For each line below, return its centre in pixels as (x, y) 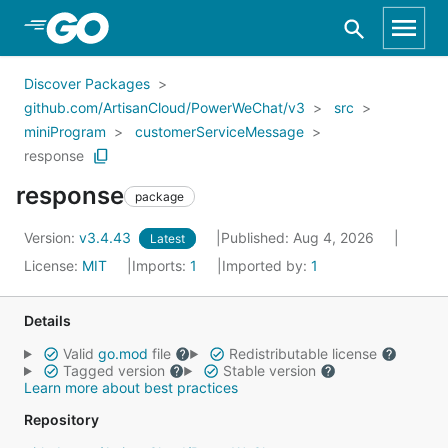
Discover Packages (87, 83)
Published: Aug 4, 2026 (299, 237)
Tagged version (113, 370)
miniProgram (65, 131)
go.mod (122, 353)
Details (47, 320)
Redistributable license (302, 353)
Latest (167, 238)
